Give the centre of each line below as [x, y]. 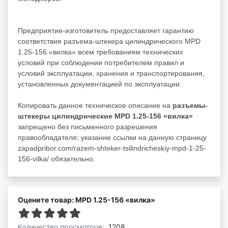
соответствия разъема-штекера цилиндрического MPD [109, 41]
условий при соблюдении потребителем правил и [101, 62]
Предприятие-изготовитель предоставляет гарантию [106, 30]
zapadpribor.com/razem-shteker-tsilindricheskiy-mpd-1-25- [112, 148]
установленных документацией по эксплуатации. [100, 84]
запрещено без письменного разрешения [88, 126]
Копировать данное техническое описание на [95, 105]
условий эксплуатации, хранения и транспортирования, [111, 73]
